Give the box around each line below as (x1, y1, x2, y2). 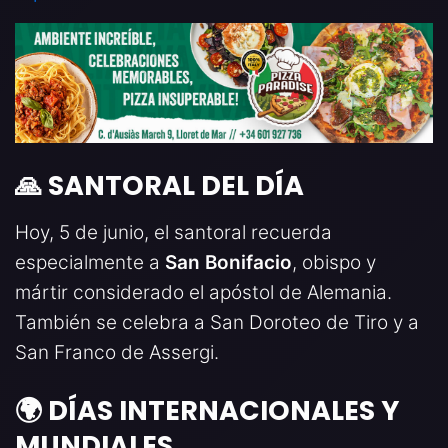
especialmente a (15, 250, 165, 274)
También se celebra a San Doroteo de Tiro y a (15, 310, 419, 334)
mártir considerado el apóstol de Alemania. (15, 280, 392, 304)
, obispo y (292, 250, 376, 274)
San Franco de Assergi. (15, 340, 219, 364)
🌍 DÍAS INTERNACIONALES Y (15, 391, 399, 429)
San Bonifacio (165, 250, 292, 274)
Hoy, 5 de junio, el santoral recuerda (15, 220, 332, 244)
